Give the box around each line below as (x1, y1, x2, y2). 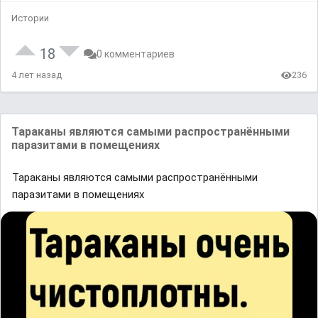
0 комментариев (97, 48, 175, 60)
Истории (11, 13, 49, 23)
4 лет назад (11, 70, 62, 80)
